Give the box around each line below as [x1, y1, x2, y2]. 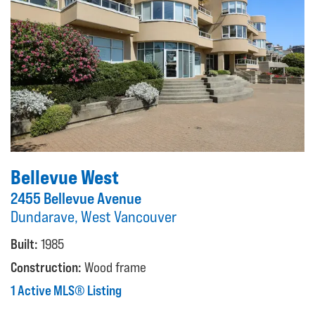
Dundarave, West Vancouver [11, 207, 176, 226]
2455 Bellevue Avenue [11, 188, 141, 207]
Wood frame [84, 259, 146, 275]
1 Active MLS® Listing [11, 282, 122, 298]
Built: [11, 236, 38, 252]
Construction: [11, 259, 82, 275]
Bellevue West [11, 165, 119, 189]
